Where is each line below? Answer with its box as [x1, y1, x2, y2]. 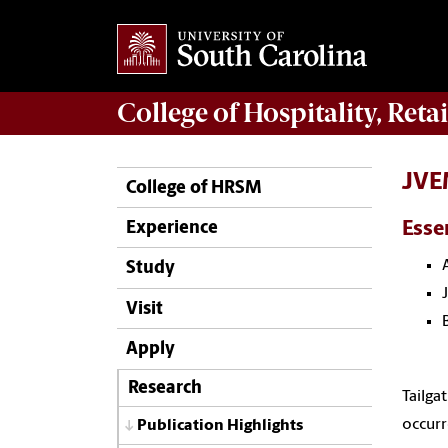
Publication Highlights [137, 418, 303, 434]
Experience [126, 219, 218, 239]
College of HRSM [126, 178, 262, 198]
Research [127, 379, 202, 397]
